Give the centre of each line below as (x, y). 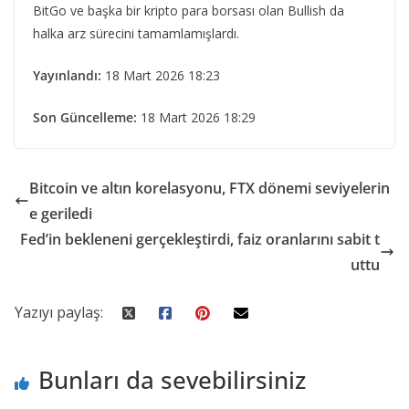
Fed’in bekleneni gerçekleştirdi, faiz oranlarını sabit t (200, 239)
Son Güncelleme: (85, 117)
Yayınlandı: (67, 75)
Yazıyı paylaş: (59, 312)
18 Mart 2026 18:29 (198, 117)
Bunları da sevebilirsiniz (172, 380)
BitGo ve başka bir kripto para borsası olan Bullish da (189, 10)
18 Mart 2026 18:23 (163, 75)
